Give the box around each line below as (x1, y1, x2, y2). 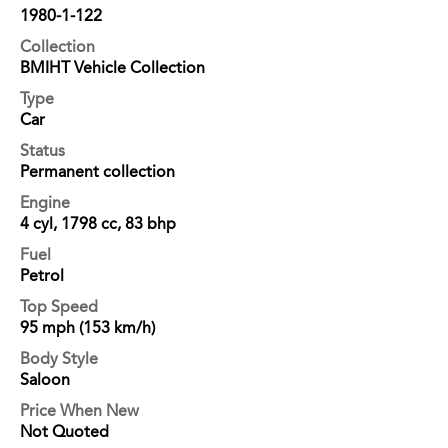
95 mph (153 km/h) (20, 317, 155, 337)
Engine (20, 192, 70, 212)
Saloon (20, 369, 70, 389)
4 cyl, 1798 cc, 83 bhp (20, 213, 176, 233)
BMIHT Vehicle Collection (20, 57, 205, 77)
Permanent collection (20, 161, 175, 181)
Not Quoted (20, 421, 109, 441)
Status (20, 140, 65, 160)
